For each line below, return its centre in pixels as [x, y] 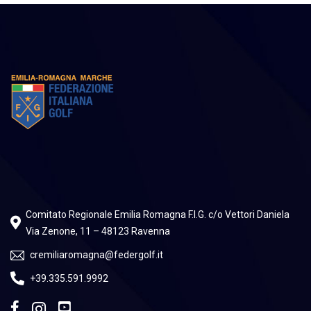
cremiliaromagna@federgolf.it [96, 255]
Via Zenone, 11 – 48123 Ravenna [98, 232]
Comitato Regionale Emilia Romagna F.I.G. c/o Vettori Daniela [158, 215]
